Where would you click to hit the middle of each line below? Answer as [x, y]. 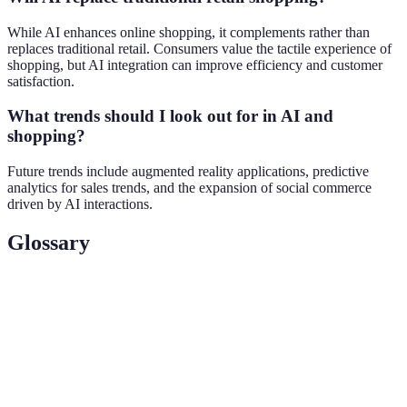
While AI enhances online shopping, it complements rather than [189, 32]
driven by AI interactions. [80, 204]
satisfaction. [41, 81]
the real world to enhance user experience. [223, 360]
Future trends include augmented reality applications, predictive [188, 172]
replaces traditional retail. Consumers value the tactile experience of [199, 48]
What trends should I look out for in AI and [170, 116]
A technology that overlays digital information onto [248, 341]
